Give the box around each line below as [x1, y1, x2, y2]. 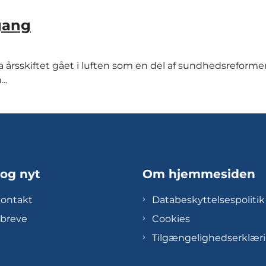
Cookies [152, 213, 190, 224]
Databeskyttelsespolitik [152, 194, 265, 205]
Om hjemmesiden [142, 167, 255, 182]
